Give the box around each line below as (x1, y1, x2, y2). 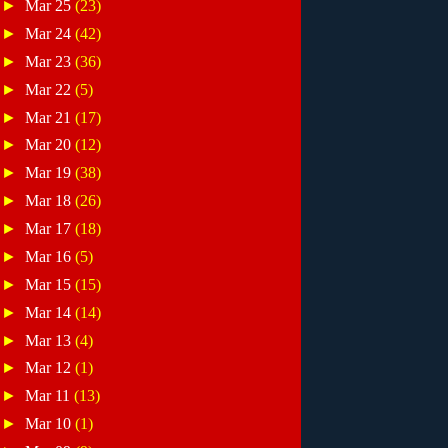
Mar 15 (25, 275, 76, 293)
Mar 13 (25, 331, 76, 349)
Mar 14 (25, 303, 76, 321)
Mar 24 (25, 24, 76, 42)
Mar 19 (25, 164, 76, 182)
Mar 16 (25, 247, 76, 265)
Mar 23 (25, 52, 76, 70)
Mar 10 (25, 415, 76, 433)
